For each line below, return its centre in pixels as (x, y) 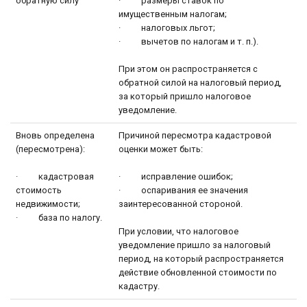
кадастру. (139, 286)
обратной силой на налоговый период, (200, 82)
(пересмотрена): (50, 149)
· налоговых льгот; (167, 27)
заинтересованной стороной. (181, 204)
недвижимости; (48, 204)
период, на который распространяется (201, 258)
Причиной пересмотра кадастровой (195, 135)
